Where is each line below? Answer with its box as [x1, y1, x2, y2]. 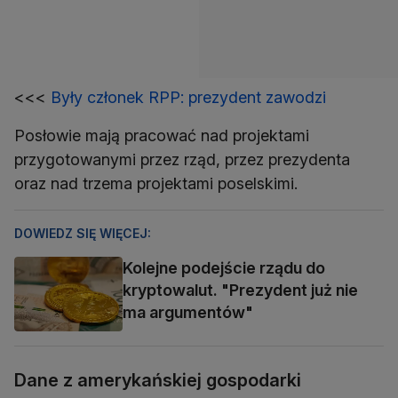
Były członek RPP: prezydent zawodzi [51, 87, 326, 107]
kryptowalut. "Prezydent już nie [123, 280, 358, 299]
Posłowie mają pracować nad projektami [14, 125, 309, 145]
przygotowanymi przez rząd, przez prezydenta [14, 149, 350, 169]
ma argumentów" [123, 302, 253, 322]
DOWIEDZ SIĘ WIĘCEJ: [14, 225, 151, 241]
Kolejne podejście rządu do [123, 258, 325, 277]
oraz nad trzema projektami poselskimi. [14, 173, 298, 193]
